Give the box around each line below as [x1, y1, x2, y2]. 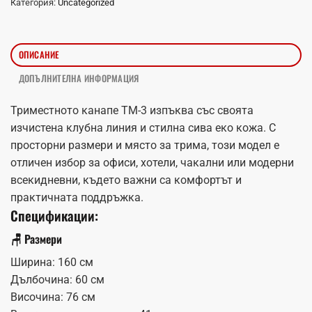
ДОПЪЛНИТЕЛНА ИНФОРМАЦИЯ [18, 71, 139, 85]
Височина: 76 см [10, 290, 95, 304]
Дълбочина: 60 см [10, 273, 104, 287]
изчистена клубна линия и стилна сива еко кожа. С [10, 120, 276, 134]
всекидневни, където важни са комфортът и [10, 173, 242, 187]
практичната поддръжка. [10, 190, 143, 204]
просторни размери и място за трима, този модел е [10, 138, 279, 152]
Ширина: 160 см [10, 256, 93, 270]
